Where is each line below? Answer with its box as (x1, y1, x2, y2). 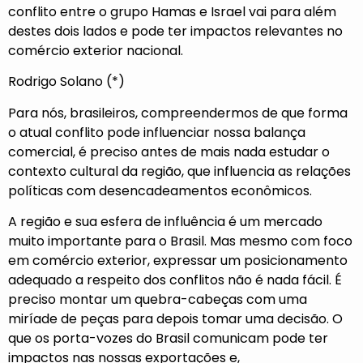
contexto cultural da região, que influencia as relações (8, 161, 351, 181)
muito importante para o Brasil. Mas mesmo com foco (8, 232, 352, 251)
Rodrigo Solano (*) (8, 72, 125, 92)
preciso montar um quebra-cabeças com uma (8, 290, 307, 310)
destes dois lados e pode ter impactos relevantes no (8, 22, 343, 41)
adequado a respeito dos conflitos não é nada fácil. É (8, 271, 342, 290)
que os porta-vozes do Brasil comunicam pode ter (8, 329, 328, 348)
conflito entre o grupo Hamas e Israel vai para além (8, 2, 336, 22)
